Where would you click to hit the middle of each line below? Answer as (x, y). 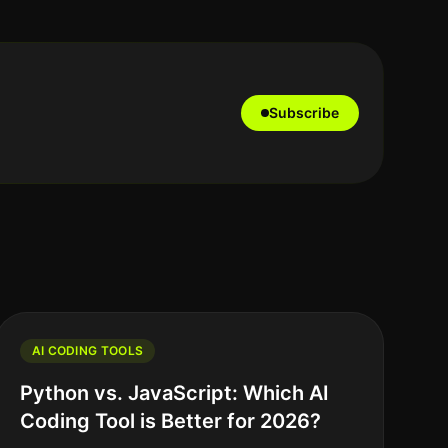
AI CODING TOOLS (87, 350)
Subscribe (304, 112)
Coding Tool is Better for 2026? (170, 421)
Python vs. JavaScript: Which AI (174, 393)
